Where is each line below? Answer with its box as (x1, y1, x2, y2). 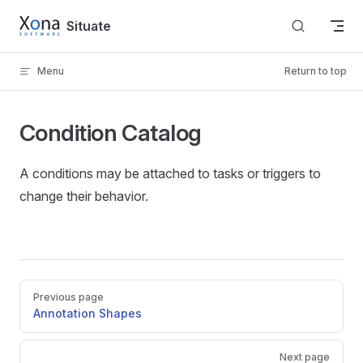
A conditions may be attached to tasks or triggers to (19, 165, 321, 181)
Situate (66, 17, 112, 34)
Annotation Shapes (33, 306, 142, 320)
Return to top (284, 65, 347, 77)
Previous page (33, 291, 104, 303)
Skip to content (19, 16, 95, 28)
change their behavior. (19, 188, 148, 204)
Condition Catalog (19, 119, 202, 147)
